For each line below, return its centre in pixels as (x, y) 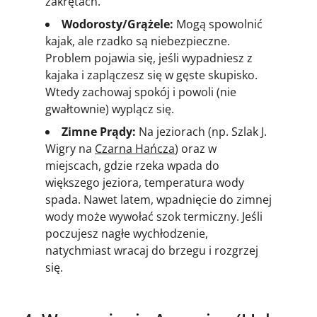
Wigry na (70, 148)
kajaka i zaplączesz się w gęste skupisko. (151, 75)
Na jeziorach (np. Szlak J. (201, 131)
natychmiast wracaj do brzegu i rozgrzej (152, 250)
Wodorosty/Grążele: (117, 24)
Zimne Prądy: (99, 131)
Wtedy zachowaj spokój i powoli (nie (141, 92)
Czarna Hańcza (135, 148)
